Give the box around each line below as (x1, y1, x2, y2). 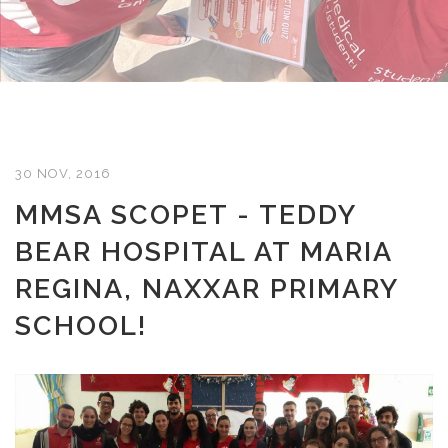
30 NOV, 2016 (15, 166, 111, 181)
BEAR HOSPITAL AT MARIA (15, 236, 392, 267)
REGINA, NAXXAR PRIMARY (15, 273, 398, 304)
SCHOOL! (15, 310, 147, 341)
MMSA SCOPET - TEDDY (15, 199, 356, 230)
